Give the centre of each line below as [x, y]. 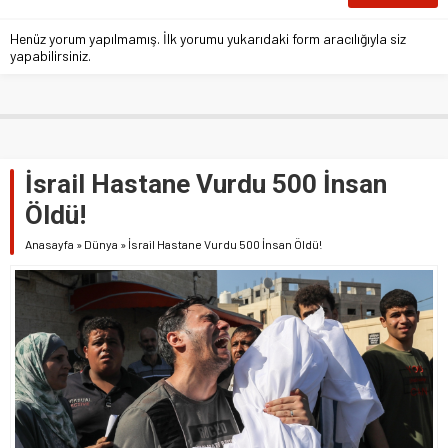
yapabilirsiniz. [50, 56]
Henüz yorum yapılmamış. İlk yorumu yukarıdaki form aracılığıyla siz [208, 39]
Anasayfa [49, 244]
